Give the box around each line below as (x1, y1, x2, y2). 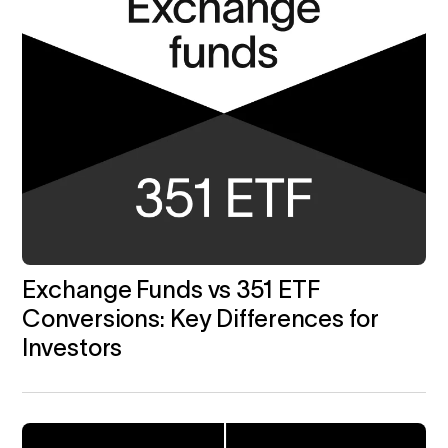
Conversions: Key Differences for (22, 304, 379, 332)
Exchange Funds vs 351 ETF (22, 275, 320, 303)
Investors (22, 333, 123, 361)
